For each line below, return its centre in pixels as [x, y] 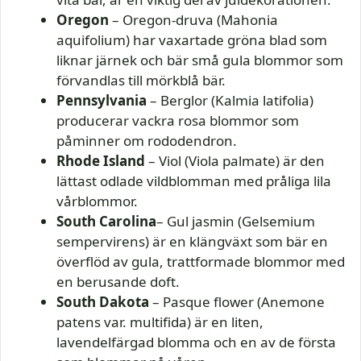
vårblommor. [97, 201]
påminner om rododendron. [147, 141]
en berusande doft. [118, 282]
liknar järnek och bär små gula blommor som [200, 60]
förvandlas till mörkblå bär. [141, 81]
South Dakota [103, 302]
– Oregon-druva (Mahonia [193, 20]
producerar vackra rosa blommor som [178, 121]
